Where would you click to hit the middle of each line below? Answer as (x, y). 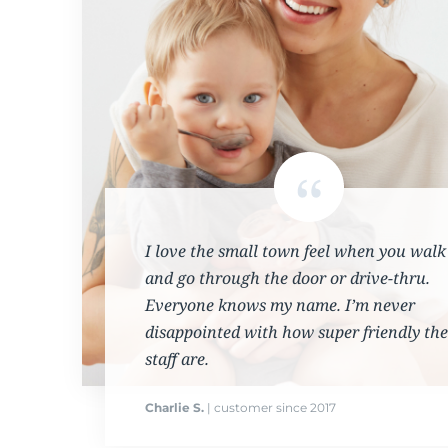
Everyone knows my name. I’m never (279, 305)
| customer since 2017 (269, 408)
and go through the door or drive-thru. (287, 278)
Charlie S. (174, 408)
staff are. (176, 359)
